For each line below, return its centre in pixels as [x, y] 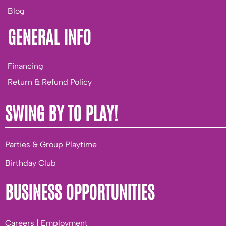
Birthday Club [31, 163]
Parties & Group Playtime [51, 144]
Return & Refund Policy [50, 82]
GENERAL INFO [49, 36]
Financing [25, 66]
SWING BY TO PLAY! [62, 112]
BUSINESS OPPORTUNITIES [80, 191]
